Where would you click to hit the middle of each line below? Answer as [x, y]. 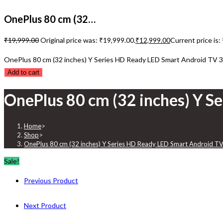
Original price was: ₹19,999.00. [88, 40]
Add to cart [23, 73]
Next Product [45, 206]
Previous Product [51, 181]
